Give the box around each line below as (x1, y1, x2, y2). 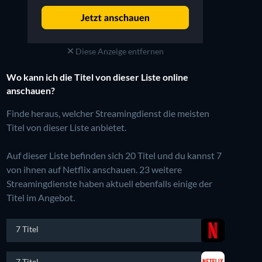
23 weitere (139, 163, 182, 175)
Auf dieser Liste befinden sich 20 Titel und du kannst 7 (6, 149, 222, 161)
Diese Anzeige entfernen (73, 46, 164, 56)
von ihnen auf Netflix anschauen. (6, 163, 139, 175)
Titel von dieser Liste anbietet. (6, 121, 126, 133)
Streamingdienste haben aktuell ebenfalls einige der (6, 177, 212, 189)
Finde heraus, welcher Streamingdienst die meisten (6, 107, 209, 119)
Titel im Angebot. (6, 191, 75, 203)
